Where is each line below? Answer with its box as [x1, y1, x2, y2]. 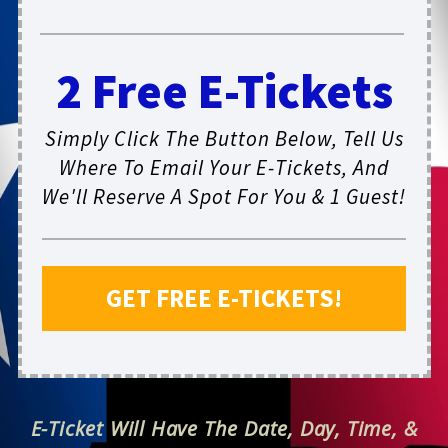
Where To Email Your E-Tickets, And [59, 154, 389, 182]
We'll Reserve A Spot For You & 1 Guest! [42, 183, 406, 211]
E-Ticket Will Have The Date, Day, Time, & [30, 415, 418, 443]
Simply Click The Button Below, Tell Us [44, 125, 404, 153]
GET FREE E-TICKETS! [106, 282, 342, 315]
